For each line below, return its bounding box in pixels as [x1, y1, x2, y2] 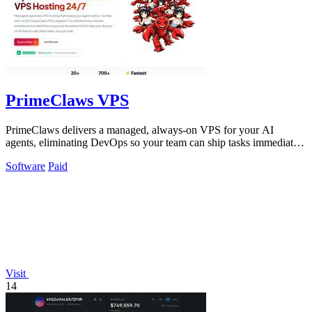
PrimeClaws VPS [6, 91, 129, 110]
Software [6, 160, 45, 173]
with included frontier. [6, 149, 102, 162]
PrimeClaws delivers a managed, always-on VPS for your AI [6, 124, 274, 136]
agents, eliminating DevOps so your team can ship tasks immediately [6, 136, 306, 149]
